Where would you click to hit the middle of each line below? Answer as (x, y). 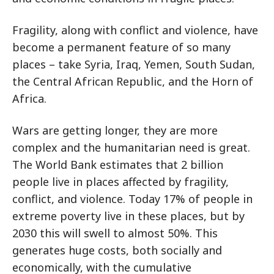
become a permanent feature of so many (121, 47)
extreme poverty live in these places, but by (128, 216)
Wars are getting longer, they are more (115, 130)
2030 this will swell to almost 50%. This (115, 233)
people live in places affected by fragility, (120, 181)
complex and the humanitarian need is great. (131, 147)
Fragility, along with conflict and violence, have (135, 30)
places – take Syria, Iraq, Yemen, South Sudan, (134, 64)
